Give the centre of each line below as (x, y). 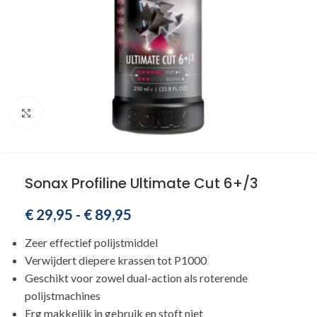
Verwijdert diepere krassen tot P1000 (116, 260)
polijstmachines (63, 295)
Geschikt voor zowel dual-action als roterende (136, 278)
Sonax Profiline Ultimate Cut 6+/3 (142, 183)
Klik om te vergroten (92, 113)
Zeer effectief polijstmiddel (91, 242)
